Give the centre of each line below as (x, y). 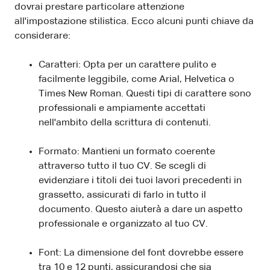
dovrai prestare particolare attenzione (99, 8)
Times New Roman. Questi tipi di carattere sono (145, 94)
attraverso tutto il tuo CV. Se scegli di (122, 167)
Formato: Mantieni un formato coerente (127, 152)
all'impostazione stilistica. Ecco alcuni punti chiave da (134, 22)
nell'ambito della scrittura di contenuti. (125, 123)
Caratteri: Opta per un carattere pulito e (127, 65)
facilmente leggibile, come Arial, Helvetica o (137, 80)
